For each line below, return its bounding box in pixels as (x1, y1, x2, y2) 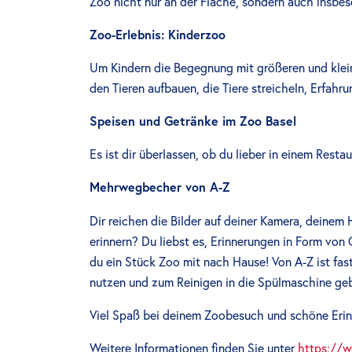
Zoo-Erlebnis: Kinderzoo (90, 26, 225, 42)
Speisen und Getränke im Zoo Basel (90, 113, 296, 130)
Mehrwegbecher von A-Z (90, 179, 230, 196)
